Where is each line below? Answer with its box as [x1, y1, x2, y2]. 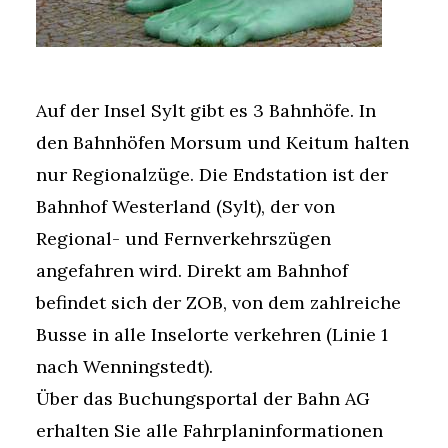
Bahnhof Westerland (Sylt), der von [36, 195, 335, 219]
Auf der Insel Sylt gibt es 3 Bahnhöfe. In [36, 99, 376, 123]
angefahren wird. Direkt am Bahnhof [36, 259, 348, 283]
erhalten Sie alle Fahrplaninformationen [36, 419, 383, 443]
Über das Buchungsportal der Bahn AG [36, 387, 370, 411]
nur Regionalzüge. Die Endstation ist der [36, 163, 388, 187]
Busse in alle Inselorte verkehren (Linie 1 [36, 323, 388, 347]
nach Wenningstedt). [36, 355, 213, 379]
